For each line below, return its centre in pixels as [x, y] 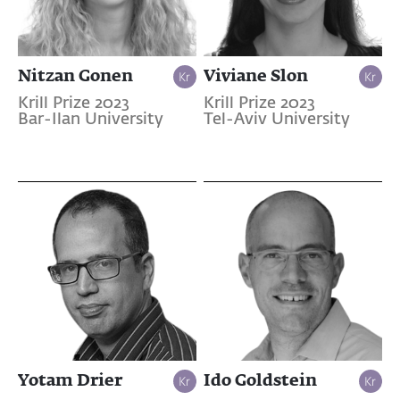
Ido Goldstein [260, 380]
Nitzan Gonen [75, 75]
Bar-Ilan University [91, 119]
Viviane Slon [255, 75]
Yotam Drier [70, 380]
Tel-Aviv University [276, 119]
